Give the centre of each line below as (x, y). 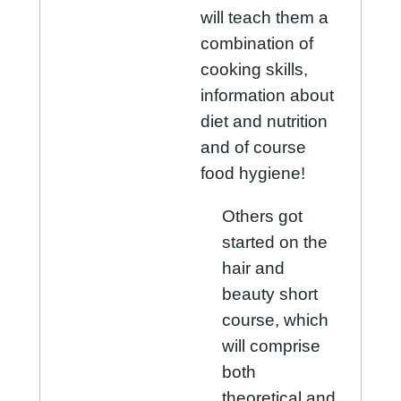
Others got (262, 217)
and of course (254, 147)
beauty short (269, 294)
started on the (274, 243)
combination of (257, 43)
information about (268, 95)
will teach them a (265, 17)
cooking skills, (255, 69)
